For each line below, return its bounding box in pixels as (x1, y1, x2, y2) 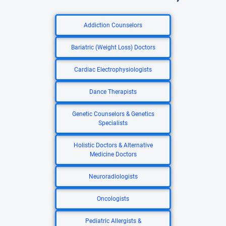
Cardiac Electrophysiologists (74, 66, 152, 73)
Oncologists (97, 195, 129, 202)
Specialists (98, 120, 128, 127)
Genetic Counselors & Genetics (72, 110, 154, 118)
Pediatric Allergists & (85, 217, 141, 224)
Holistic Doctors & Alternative (73, 142, 153, 149)
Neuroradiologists (88, 173, 138, 180)
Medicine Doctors (89, 151, 137, 158)
